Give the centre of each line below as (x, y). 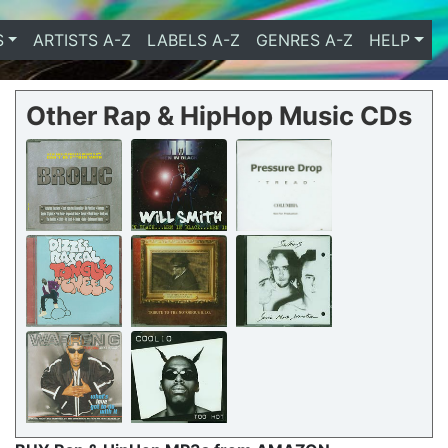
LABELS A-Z (194, 40)
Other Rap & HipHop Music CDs (219, 115)
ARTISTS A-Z (82, 40)
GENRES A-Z (305, 40)
